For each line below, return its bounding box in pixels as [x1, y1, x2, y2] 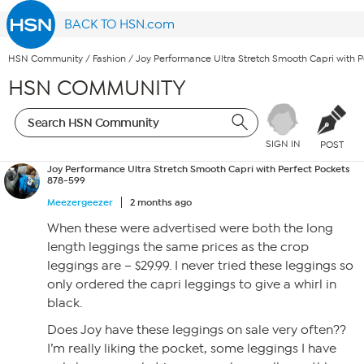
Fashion [93, 53, 126, 65]
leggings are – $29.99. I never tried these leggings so [47, 258, 353, 273]
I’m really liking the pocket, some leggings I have [47, 341, 336, 356]
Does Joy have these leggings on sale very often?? [47, 323, 346, 337]
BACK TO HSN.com [64, 17, 175, 32]
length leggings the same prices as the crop [47, 240, 309, 254]
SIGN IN [265, 138, 301, 150]
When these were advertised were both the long [47, 221, 333, 236]
